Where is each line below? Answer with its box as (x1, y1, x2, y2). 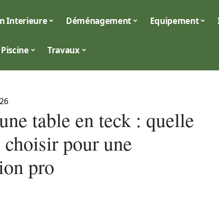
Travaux (47, 44, 80, 56)
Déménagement (66, 15, 131, 26)
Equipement (150, 15, 199, 26)
